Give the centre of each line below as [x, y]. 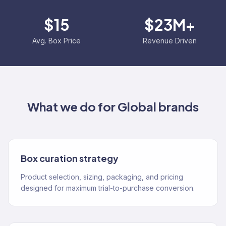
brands [178, 106]
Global [137, 106]
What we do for [72, 106]
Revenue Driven [169, 41]
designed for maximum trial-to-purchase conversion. [108, 188]
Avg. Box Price [56, 41]
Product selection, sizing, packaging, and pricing [102, 177]
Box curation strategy [70, 158]
